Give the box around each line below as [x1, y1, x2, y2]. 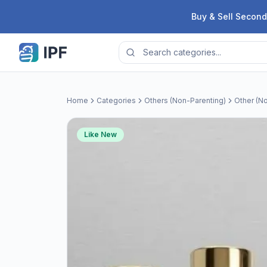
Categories [97, 96, 136, 105]
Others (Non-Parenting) [144, 96, 226, 105]
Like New [84, 130, 117, 139]
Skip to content [7, 6, 76, 18]
